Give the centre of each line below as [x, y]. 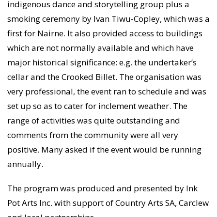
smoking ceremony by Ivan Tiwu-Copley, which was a [108, 19]
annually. [25, 164]
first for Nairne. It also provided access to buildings [105, 33]
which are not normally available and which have [101, 48]
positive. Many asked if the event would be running [104, 150]
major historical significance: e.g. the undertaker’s [102, 62]
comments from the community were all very [93, 135]
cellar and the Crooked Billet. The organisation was [104, 77]
